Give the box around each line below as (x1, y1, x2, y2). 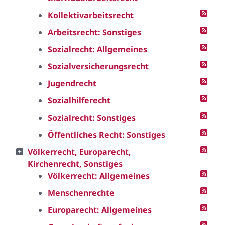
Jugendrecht (48, 78, 96, 89)
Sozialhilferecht (48, 95, 110, 106)
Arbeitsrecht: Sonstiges (48, 27, 141, 38)
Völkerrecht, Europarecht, (28, 146, 131, 157)
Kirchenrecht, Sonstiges (28, 158, 123, 169)
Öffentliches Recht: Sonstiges (48, 129, 165, 140)
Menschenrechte (48, 187, 115, 198)
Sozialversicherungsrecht (48, 61, 149, 72)
